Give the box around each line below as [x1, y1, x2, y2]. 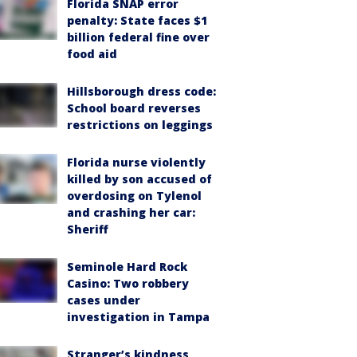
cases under [67, 292, 140, 308]
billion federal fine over [67, 29, 210, 45]
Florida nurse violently [67, 154, 206, 170]
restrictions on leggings [67, 116, 213, 132]
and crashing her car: [67, 204, 195, 220]
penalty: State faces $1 [67, 12, 207, 28]
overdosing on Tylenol [67, 187, 202, 203]
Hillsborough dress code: [67, 83, 216, 99]
